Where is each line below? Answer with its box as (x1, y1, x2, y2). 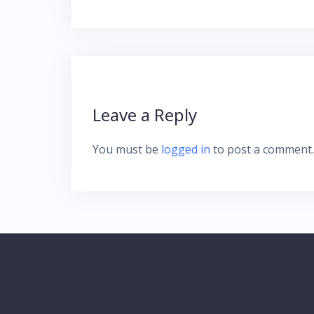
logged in (161, 141, 210, 157)
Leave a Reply (93, 102, 197, 126)
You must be (93, 141, 161, 157)
